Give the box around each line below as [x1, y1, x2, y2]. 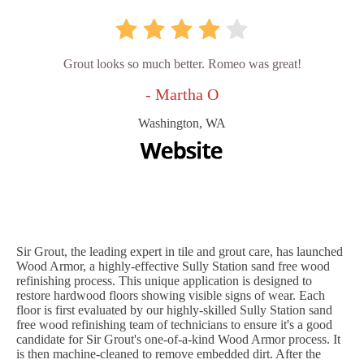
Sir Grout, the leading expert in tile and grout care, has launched [16, 245, 343, 259]
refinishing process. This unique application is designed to [16, 274, 312, 288]
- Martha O [145, 85, 219, 104]
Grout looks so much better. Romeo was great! [63, 57, 301, 71]
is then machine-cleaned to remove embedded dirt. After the [16, 347, 321, 362]
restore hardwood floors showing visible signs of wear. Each [16, 288, 325, 303]
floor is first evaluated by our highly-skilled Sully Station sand [16, 303, 332, 318]
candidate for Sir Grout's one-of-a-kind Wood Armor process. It [16, 332, 340, 347]
